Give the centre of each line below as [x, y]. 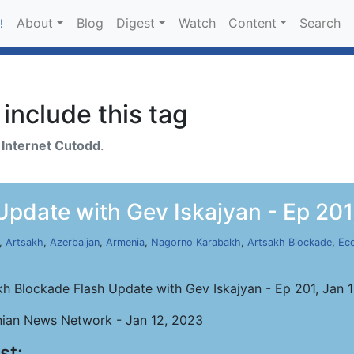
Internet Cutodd [51, 145]
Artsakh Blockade [290, 242]
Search [320, 23]
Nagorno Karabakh [196, 242]
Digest [135, 23]
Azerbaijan [75, 242]
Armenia [125, 242]
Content [252, 23]
